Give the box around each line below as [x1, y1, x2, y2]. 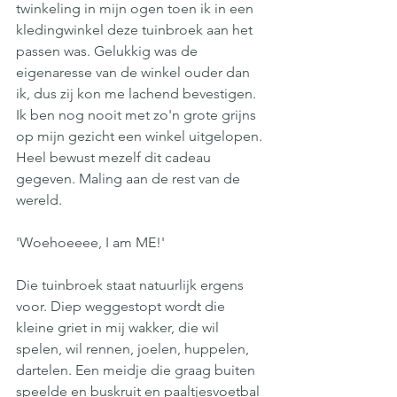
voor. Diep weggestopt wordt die [16, 298, 229, 315]
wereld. [16, 191, 66, 208]
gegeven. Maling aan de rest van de [16, 170, 244, 187]
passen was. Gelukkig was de [16, 43, 201, 59]
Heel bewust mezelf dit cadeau [16, 149, 214, 166]
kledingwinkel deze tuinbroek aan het [16, 21, 256, 38]
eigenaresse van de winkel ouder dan [16, 64, 253, 81]
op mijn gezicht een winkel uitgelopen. [16, 128, 266, 144]
